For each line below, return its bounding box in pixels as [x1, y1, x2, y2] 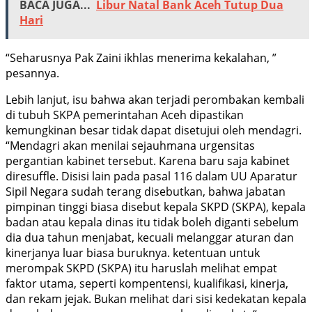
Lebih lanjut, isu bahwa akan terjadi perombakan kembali [6, 91, 304, 107]
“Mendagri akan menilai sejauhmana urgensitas [6, 137, 255, 153]
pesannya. [6, 65, 59, 81]
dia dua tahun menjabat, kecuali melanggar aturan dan [6, 229, 294, 245]
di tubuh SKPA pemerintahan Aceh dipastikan [6, 107, 244, 123]
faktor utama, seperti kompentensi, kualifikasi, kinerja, [6, 275, 288, 291]
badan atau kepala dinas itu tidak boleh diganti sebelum [6, 214, 299, 230]
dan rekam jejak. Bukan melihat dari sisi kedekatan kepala [6, 290, 306, 306]
